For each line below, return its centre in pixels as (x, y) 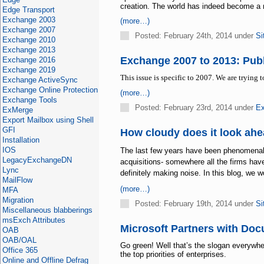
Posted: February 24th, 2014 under (195, 36)
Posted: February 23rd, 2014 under (195, 108)
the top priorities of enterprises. (173, 254)
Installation (21, 140)
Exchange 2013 (29, 50)
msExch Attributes (34, 220)
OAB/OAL (19, 240)
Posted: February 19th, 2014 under (195, 204)
